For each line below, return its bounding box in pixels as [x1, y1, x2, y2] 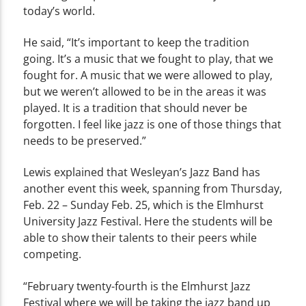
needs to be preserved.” [23, 133, 147, 148]
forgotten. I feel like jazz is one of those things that [23, 116, 282, 132]
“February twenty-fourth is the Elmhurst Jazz [23, 278, 251, 294]
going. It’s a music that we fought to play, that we [23, 51, 274, 66]
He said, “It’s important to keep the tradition [23, 34, 250, 50]
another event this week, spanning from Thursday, [23, 181, 283, 197]
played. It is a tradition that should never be [23, 100, 248, 115]
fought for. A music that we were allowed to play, [23, 67, 273, 83]
